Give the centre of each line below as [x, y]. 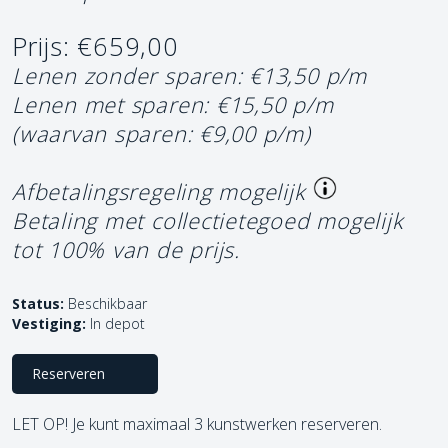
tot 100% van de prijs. [126, 249]
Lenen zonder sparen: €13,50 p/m [189, 75]
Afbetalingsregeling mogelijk [159, 191]
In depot [117, 323]
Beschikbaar [105, 303]
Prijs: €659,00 [95, 46]
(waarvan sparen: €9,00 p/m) [161, 133]
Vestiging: [49, 323]
